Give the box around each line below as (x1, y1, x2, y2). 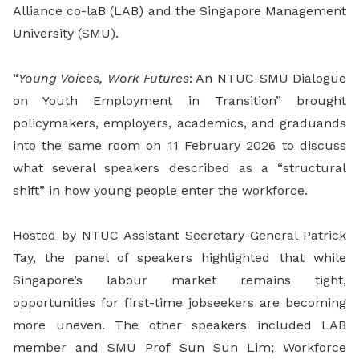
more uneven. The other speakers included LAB (13, 317, 346, 333)
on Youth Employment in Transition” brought (13, 93, 346, 109)
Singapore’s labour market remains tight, (13, 272, 346, 288)
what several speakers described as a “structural (13, 160, 346, 176)
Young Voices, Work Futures (18, 71, 189, 87)
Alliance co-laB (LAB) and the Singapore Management (13, 3, 346, 19)
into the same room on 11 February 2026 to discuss (13, 138, 346, 154)
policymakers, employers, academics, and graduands (13, 115, 346, 131)
